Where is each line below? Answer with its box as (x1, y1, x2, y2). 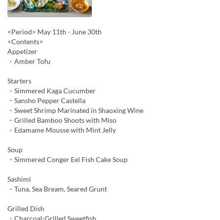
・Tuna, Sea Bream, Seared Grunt (7, 184, 107, 193)
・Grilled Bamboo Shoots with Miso (7, 115, 116, 124)
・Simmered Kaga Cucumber (7, 86, 96, 95)
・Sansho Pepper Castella (7, 96, 85, 105)
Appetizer (7, 47, 37, 55)
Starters (7, 76, 31, 85)
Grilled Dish (7, 204, 44, 213)
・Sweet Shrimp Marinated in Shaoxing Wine (7, 106, 143, 114)
